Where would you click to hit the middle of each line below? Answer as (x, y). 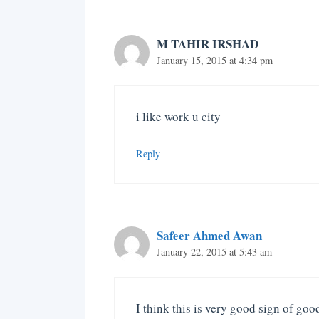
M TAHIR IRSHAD (207, 43)
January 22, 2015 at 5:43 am (214, 251)
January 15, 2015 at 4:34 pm (214, 60)
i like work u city (178, 117)
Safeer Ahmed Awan (209, 235)
